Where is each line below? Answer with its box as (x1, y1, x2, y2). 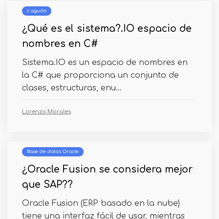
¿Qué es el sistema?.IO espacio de (22, 23, 192, 34)
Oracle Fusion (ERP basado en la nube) (22, 199, 180, 208)
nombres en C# (22, 39, 98, 49)
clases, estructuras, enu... (22, 84, 122, 92)
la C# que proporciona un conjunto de (22, 71, 179, 80)
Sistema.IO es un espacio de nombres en (22, 58, 188, 67)
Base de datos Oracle (27, 149, 79, 154)
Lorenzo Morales (22, 109, 71, 115)
